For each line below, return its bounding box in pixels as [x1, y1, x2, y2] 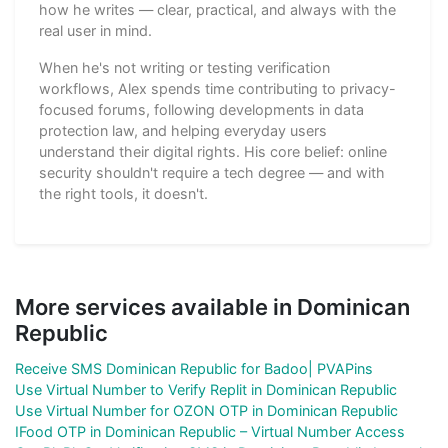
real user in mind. [39, 21, 152, 39]
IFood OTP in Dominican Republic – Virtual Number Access [15, 422, 405, 440]
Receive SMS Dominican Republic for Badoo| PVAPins [15, 359, 373, 377]
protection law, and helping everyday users [39, 121, 327, 139]
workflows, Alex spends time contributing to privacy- [39, 79, 396, 97]
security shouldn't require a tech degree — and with [39, 163, 385, 181]
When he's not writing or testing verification [39, 58, 330, 76]
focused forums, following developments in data [39, 100, 364, 118]
